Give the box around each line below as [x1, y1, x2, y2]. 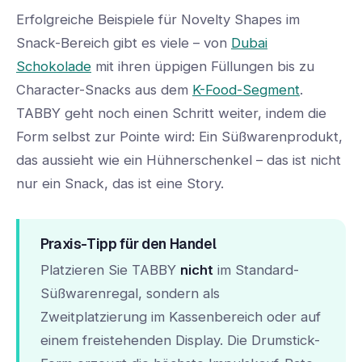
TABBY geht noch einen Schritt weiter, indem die [16, 105, 326, 122]
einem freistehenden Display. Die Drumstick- [40, 331, 320, 348]
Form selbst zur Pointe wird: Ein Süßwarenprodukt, [16, 128, 343, 145]
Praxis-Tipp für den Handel [40, 234, 217, 253]
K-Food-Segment [192, 82, 300, 99]
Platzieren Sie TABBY [40, 261, 180, 278]
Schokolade [16, 58, 91, 75]
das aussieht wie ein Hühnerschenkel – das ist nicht [16, 152, 341, 169]
